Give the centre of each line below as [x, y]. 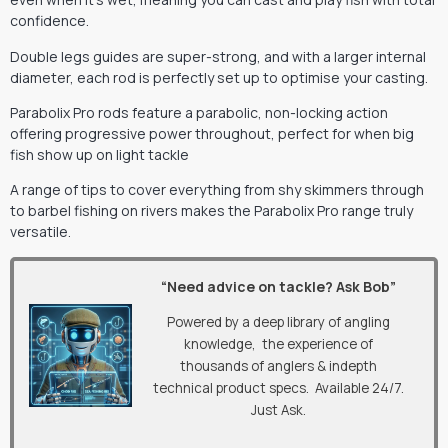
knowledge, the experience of [279, 344]
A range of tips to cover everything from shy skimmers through [217, 190]
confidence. [49, 21]
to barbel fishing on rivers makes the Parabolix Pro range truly [211, 211]
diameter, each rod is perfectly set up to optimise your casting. [219, 77]
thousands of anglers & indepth [279, 366]
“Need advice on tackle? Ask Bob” [279, 286]
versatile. [40, 232]
